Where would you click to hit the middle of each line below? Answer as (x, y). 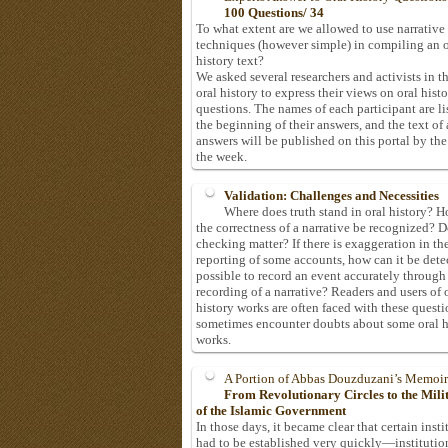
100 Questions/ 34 (274, 13)
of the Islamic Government (271, 411)
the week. (221, 157)
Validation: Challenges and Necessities (331, 196)
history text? (230, 61)
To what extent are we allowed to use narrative (320, 29)
